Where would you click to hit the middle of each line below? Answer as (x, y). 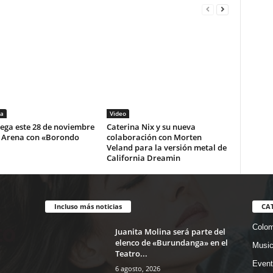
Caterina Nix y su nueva (151, 127)
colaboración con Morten (154, 137)
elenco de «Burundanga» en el (171, 243)
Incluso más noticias (88, 206)
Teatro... (131, 253)
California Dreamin (143, 158)
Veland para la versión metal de (166, 148)
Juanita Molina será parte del (170, 232)
